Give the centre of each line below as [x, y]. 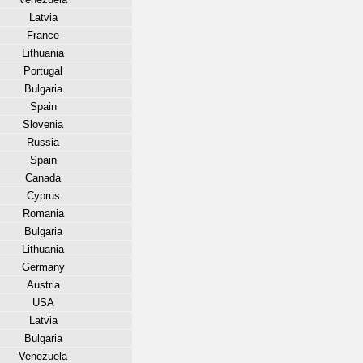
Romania [43, 214]
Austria [43, 285]
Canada [43, 178]
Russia [43, 142]
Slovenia [43, 124]
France [43, 35]
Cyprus [43, 196]
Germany [43, 267]
